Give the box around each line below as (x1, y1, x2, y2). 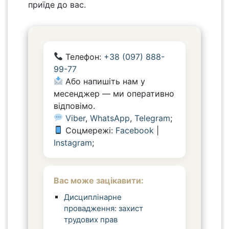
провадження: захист (64, 203, 143, 213)
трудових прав (64, 214, 118, 224)
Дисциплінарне (64, 192, 122, 202)
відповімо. (54, 100, 95, 111)
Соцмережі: (63, 125, 116, 135)
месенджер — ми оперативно (54, 88, 174, 99)
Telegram (134, 112, 171, 123)
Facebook (116, 125, 154, 135)
